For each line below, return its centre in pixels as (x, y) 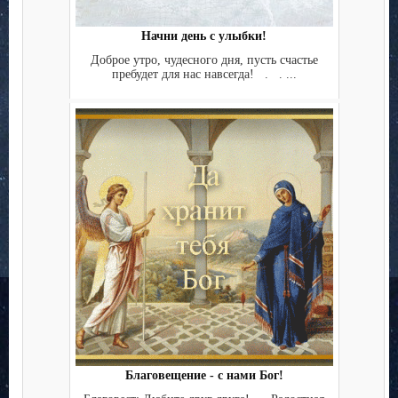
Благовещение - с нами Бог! (204, 376)
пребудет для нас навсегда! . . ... (204, 74)
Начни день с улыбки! (204, 36)
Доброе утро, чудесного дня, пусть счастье (204, 60)
